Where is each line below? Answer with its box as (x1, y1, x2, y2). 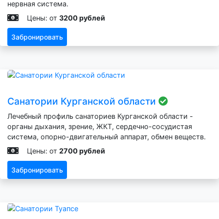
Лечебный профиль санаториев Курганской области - (7, 112, 193, 121)
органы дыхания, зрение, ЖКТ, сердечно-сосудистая (7, 122, 192, 131)
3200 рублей (59, 13, 105, 22)
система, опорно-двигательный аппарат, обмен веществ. (7, 132, 206, 141)
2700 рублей (59, 147, 105, 155)
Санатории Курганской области (7, 95, 158, 108)
